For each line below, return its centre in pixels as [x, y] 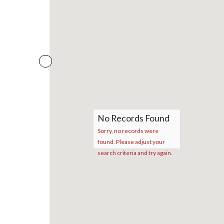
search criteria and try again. [135, 153]
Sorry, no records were [128, 131]
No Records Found [133, 118]
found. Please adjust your [131, 142]
